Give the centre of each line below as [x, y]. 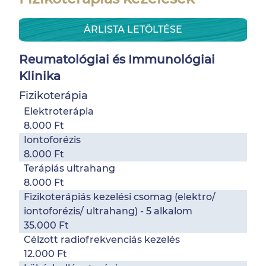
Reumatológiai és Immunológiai [117, 59]
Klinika [40, 76]
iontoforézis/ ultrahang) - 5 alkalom [108, 211]
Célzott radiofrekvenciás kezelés [102, 240]
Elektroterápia [59, 111]
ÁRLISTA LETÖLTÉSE [133, 29]
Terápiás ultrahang [69, 168]
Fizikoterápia [53, 96]
